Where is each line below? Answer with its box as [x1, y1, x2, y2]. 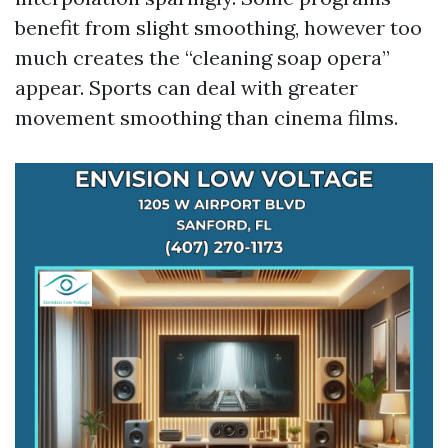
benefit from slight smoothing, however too [15, 15, 422, 40]
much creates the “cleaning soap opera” [15, 45, 390, 70]
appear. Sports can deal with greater [15, 75, 358, 100]
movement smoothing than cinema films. [15, 105, 398, 130]
